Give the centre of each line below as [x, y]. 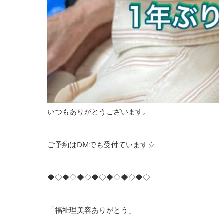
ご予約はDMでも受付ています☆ [101, 144]
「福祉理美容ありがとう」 [91, 210]
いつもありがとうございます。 [99, 111]
